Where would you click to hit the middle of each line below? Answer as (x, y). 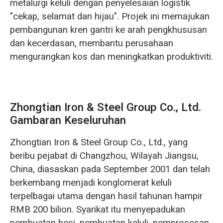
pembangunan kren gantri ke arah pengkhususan (108, 30)
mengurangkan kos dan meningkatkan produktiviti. (111, 56)
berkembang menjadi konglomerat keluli (91, 183)
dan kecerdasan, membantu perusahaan (91, 43)
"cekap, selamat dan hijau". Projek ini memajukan (110, 16)
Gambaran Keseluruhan (68, 120)
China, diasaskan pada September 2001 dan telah (110, 169)
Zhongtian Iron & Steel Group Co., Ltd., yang (99, 143)
